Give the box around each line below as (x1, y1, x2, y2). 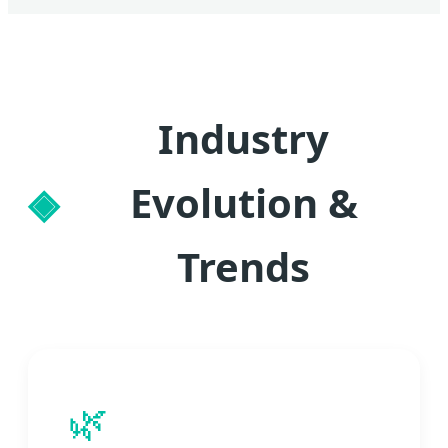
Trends (177, 239, 310, 295)
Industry (158, 111, 329, 167)
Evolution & (129, 175, 358, 231)
